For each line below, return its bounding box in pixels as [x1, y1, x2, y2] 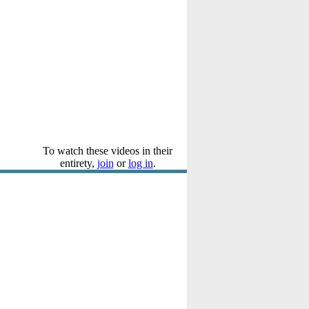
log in [128, 157, 153, 169]
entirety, [59, 157, 97, 169]
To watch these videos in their [43, 145, 172, 157]
